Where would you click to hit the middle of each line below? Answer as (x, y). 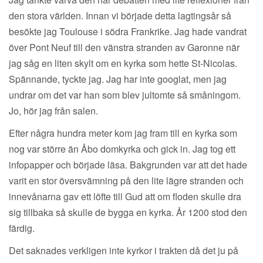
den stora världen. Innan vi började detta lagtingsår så (120, 16)
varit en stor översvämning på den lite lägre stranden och (126, 181)
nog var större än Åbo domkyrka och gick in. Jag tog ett (122, 149)
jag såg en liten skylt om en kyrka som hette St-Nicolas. (123, 63)
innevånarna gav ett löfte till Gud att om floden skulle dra (125, 197)
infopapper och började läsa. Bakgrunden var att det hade (128, 165)
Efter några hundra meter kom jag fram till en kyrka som (123, 133)
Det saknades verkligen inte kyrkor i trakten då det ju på (124, 251)
